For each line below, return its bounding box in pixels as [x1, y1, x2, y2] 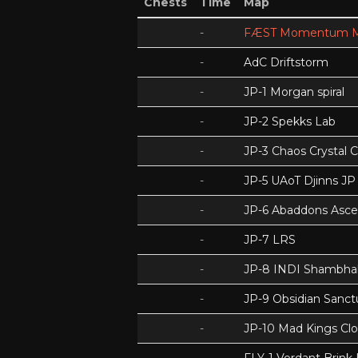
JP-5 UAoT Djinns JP [244, 173, 356, 188]
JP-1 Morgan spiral [244, 85, 344, 99]
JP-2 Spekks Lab [244, 114, 336, 129]
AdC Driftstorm [244, 55, 328, 70]
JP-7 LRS [244, 233, 296, 247]
